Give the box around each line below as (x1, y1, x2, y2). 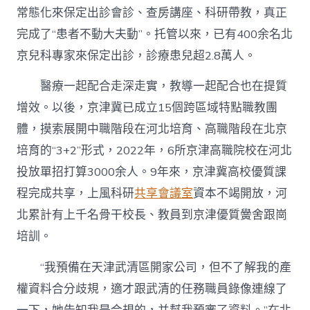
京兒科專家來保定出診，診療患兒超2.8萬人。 (17, 48, 257, 64)
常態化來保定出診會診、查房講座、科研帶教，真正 (17, 5, 288, 21)
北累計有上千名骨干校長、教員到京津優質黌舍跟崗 (17, 207, 288, 224)
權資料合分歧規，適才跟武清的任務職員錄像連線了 (17, 280, 288, 297)
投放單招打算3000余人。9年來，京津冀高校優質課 (17, 164, 287, 181)
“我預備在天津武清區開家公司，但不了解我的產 (17, 259, 292, 275)
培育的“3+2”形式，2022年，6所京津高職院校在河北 (17, 143, 293, 159)
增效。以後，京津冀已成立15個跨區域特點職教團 (17, 100, 278, 116)
